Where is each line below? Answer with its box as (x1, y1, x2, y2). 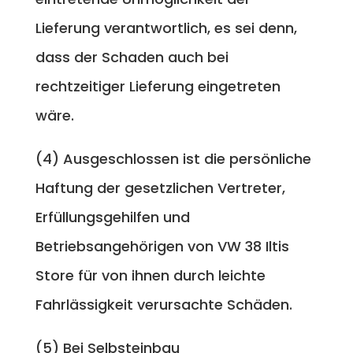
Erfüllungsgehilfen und (35, 206, 190, 227)
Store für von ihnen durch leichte (35, 265, 266, 285)
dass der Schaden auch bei (35, 46, 229, 67)
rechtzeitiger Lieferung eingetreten (35, 76, 281, 96)
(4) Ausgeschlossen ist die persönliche (35, 148, 311, 169)
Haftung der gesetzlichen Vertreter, (35, 177, 285, 198)
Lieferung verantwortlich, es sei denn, (35, 17, 297, 38)
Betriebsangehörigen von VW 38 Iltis (35, 236, 289, 256)
